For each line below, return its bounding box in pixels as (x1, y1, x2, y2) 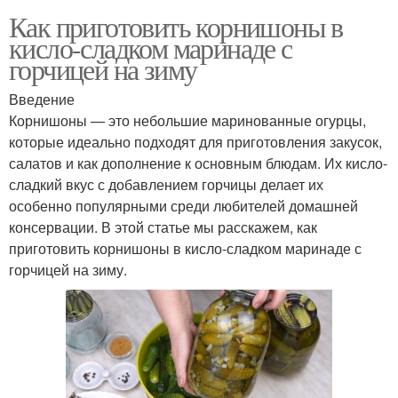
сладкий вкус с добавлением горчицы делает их (9, 173, 323, 195)
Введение (9, 88, 75, 109)
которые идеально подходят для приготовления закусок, (9, 131, 382, 152)
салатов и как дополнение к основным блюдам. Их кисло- (9, 152, 387, 173)
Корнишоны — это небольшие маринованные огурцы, (9, 109, 366, 131)
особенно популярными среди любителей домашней (9, 195, 358, 216)
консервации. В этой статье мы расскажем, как (9, 216, 317, 237)
